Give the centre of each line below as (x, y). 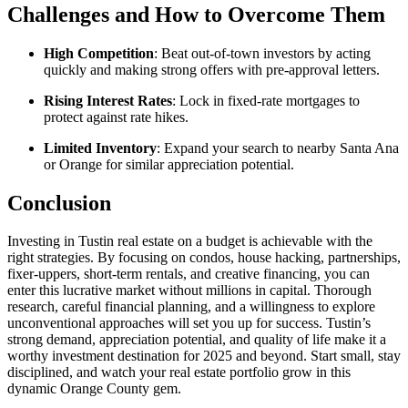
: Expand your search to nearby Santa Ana (278, 148)
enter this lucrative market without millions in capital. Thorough (189, 291)
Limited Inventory (100, 148)
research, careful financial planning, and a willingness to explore (191, 307)
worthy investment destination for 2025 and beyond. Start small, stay (204, 356)
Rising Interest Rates (108, 100)
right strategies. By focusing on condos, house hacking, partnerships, (204, 258)
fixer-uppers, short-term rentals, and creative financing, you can (189, 274)
